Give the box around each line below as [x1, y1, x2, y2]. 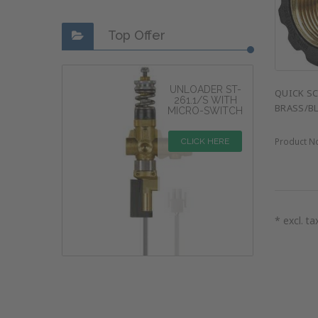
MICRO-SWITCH [168, 104, 243, 116]
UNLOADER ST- [169, 83, 241, 95]
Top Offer [108, 28, 165, 43]
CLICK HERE [181, 136, 229, 146]
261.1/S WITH [173, 94, 237, 106]
